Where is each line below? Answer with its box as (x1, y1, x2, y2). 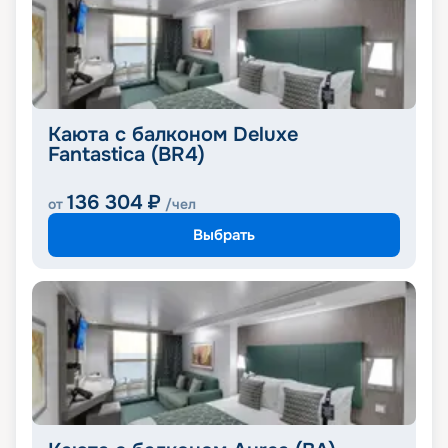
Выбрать (193, 224, 255, 245)
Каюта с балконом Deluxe (48, 122, 298, 148)
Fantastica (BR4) (48, 142, 205, 168)
